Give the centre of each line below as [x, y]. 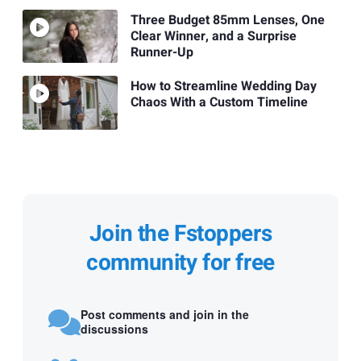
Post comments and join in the [165, 315]
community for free [180, 263]
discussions [114, 329]
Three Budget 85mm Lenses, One [227, 21]
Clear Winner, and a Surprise [213, 37]
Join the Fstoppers [180, 234]
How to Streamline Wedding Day [223, 87]
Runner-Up [162, 53]
